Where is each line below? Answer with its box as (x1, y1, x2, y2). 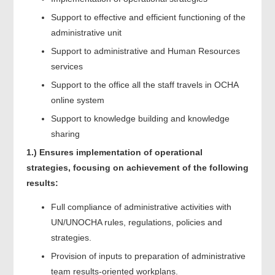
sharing (50, 128, 80, 139)
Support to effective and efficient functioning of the (50, 12, 246, 22)
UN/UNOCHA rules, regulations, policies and (50, 217, 222, 227)
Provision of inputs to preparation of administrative (50, 250, 246, 261)
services (50, 61, 83, 71)
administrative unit (50, 27, 122, 37)
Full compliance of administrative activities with (50, 201, 231, 212)
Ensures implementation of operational (39, 147, 203, 157)
